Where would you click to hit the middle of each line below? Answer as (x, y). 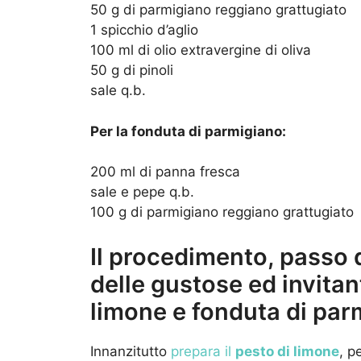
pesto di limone (287, 351)
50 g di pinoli (132, 71)
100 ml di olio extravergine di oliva (201, 50)
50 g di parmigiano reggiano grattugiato (218, 10)
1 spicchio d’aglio (144, 30)
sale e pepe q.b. (142, 192)
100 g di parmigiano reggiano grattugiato (222, 212)
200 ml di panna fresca (165, 172)
